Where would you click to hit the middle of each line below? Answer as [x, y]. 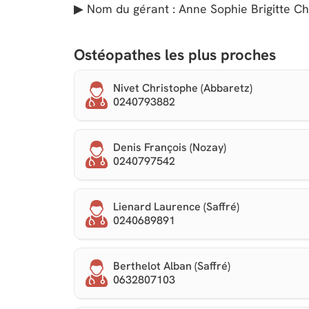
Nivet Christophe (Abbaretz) [183, 88]
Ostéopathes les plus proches [175, 55]
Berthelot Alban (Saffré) [172, 266]
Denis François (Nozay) [170, 147]
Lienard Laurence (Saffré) [176, 207]
